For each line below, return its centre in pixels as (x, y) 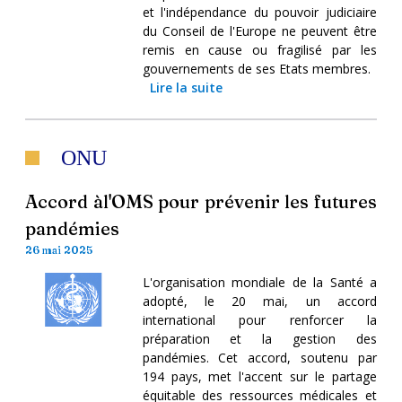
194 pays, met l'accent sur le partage (259, 376)
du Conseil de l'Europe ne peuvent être (259, 31)
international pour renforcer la (259, 319)
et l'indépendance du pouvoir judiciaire (259, 12)
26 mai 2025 (59, 249)
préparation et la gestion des (259, 338)
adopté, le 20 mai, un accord (259, 301)
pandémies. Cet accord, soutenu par (259, 357)
